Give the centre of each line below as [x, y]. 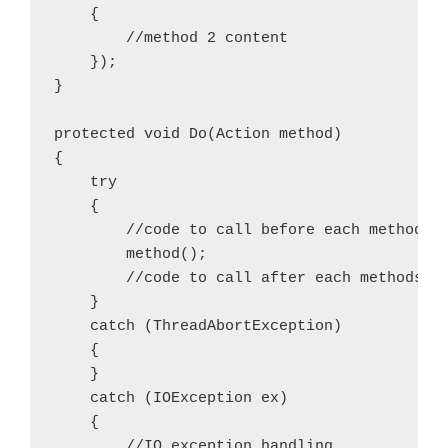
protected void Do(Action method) [198, 134]
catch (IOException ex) [171, 398]
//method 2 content [171, 38]
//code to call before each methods [243, 230]
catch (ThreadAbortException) [198, 326]
